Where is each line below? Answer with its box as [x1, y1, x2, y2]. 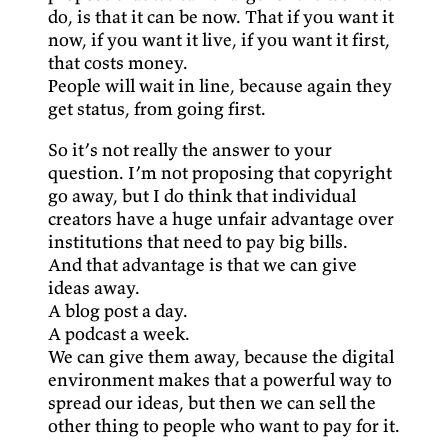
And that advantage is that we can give [48, 253, 357, 277]
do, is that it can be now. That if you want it [48, 5, 394, 29]
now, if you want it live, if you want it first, [48, 28, 390, 52]
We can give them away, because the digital [48, 345, 394, 369]
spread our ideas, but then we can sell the [48, 391, 376, 415]
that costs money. [48, 51, 188, 75]
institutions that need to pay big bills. [48, 230, 348, 254]
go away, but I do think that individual [48, 184, 356, 208]
